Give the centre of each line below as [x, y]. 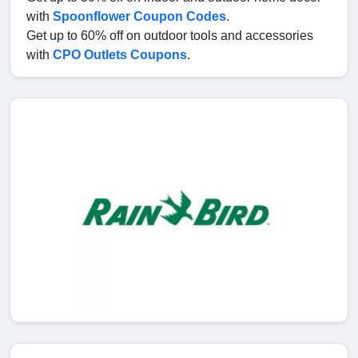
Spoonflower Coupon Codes [139, 17]
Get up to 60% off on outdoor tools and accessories [170, 36]
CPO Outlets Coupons [120, 55]
